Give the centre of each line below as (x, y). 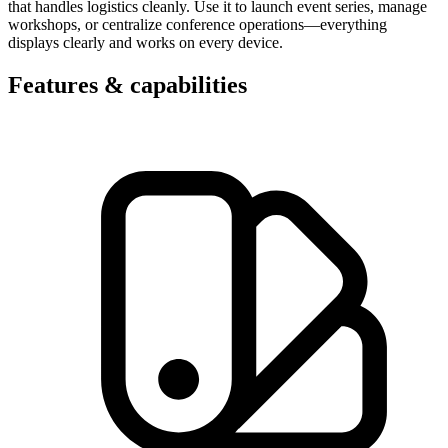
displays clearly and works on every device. (145, 42)
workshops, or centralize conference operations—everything (197, 24)
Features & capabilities (127, 84)
